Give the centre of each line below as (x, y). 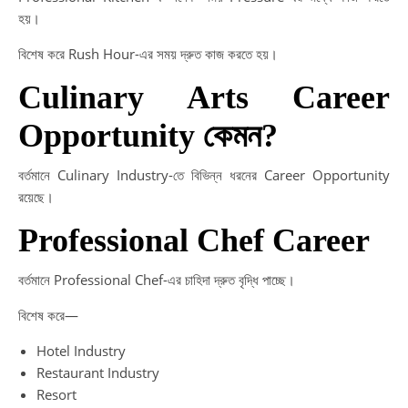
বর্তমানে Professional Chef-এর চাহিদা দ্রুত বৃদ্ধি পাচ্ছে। (157, 280)
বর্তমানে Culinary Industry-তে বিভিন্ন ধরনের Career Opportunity (204, 175)
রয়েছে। (36, 197)
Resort (56, 394)
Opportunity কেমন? (148, 136)
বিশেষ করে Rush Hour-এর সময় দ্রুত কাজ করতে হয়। (148, 54)
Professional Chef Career (194, 240)
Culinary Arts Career (204, 97)
